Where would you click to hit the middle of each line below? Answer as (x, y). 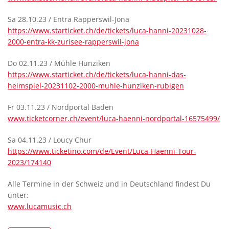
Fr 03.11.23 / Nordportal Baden (61, 107)
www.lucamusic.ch (40, 206)
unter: (18, 195)
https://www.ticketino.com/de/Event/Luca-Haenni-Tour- (102, 151)
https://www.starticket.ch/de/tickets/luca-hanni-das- (97, 74)
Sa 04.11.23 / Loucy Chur (50, 140)
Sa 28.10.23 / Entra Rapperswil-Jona (68, 19)
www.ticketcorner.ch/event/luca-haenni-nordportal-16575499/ (114, 118)
